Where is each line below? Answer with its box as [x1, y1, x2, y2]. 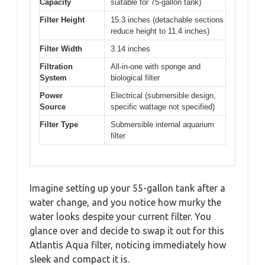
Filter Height [40, 15, 85, 24]
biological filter [111, 73, 160, 82]
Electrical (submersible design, [111, 91, 216, 100]
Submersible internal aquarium [111, 120, 214, 129]
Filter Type [40, 120, 78, 129]
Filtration [40, 62, 73, 71]
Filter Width [40, 44, 82, 53]
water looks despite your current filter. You [30, 211, 211, 222]
